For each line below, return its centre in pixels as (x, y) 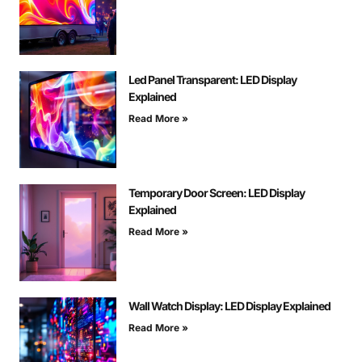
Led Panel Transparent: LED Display (213, 79)
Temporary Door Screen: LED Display (217, 192)
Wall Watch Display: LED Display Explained (229, 305)
